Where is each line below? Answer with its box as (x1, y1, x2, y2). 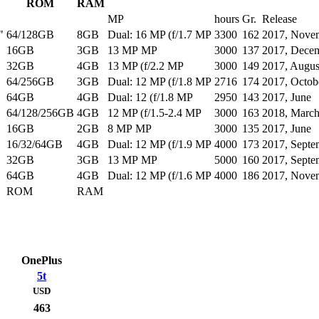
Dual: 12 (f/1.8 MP (108, 91, 193, 104)
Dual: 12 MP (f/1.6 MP (108, 169, 211, 182)
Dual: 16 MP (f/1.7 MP (108, 28, 211, 41)
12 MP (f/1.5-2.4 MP (108, 107, 202, 120)
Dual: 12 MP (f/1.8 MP (108, 75, 211, 88)
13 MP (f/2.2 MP (108, 60, 184, 73)
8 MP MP (108, 122, 152, 135)
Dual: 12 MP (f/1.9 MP (108, 138, 211, 151)
